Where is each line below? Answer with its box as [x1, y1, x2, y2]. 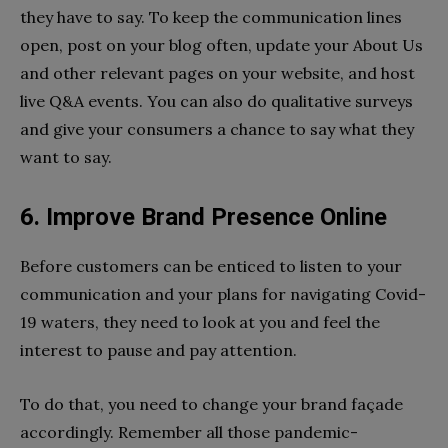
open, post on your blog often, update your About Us [20, 35, 423, 56]
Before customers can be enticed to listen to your [20, 256, 402, 277]
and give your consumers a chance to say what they [20, 119, 414, 140]
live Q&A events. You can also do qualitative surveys [20, 91, 413, 112]
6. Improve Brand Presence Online [20, 203, 387, 232]
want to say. [20, 147, 112, 168]
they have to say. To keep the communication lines [20, 7, 402, 28]
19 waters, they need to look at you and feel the [20, 312, 380, 333]
